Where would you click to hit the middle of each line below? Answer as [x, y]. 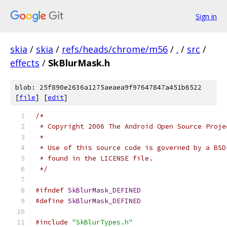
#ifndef [50, 190]
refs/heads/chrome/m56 [115, 49]
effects [25, 63]
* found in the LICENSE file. [94, 158]
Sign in [206, 16]
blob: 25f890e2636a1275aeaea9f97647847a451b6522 [108, 87]
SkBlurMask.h [79, 63]
